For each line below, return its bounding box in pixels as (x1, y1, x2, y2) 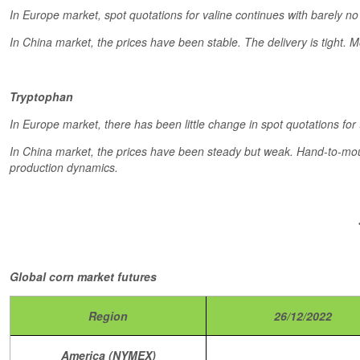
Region (88, 308, 128, 324)
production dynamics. (10, 159, 118, 175)
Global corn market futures (10, 268, 160, 284)
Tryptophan (10, 88, 73, 104)
